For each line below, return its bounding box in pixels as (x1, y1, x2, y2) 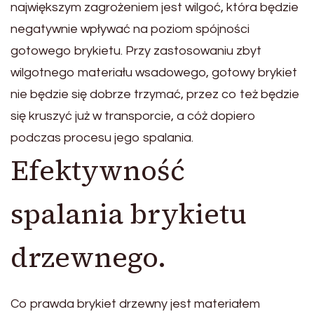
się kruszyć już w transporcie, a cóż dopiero (11, 109, 256, 123)
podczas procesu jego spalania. (11, 130, 193, 144)
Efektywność (11, 151, 185, 189)
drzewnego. (11, 238, 166, 276)
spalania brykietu (11, 194, 247, 233)
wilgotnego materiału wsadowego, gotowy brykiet (11, 65, 297, 79)
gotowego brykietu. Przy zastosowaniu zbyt (11, 43, 261, 57)
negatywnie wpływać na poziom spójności (11, 22, 250, 36)
